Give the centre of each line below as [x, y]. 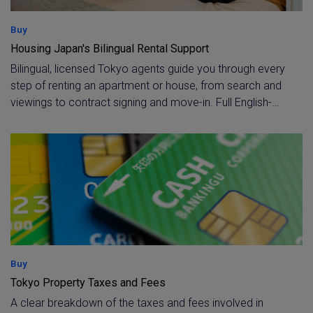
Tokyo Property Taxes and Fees [88, 283]
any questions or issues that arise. [93, 136]
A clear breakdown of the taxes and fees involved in [137, 303]
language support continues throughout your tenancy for [148, 119]
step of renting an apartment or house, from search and [146, 86]
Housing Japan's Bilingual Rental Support [110, 49]
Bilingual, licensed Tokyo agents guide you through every [148, 69]
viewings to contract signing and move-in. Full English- [141, 102]
